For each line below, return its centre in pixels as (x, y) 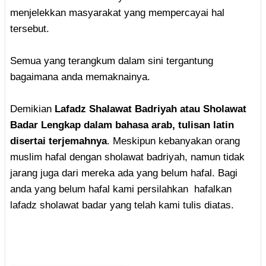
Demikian (32, 109)
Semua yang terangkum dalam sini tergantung (112, 61)
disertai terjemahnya (58, 141)
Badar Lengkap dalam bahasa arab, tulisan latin (122, 125)
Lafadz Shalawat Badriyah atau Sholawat (151, 109)
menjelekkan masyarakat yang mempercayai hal (117, 12)
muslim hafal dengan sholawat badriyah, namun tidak (127, 157)
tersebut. (30, 28)
